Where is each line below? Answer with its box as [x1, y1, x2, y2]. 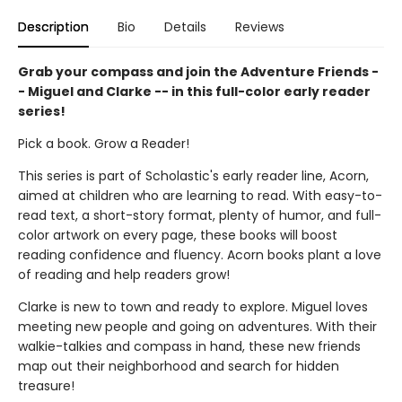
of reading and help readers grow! [18, 266, 230, 284]
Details [164, 18, 206, 36]
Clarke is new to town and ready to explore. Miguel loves [18, 298, 368, 316]
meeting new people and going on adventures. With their [18, 318, 377, 336]
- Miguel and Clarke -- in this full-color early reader [18, 83, 371, 100]
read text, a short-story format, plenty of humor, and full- [18, 206, 381, 224]
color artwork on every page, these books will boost [18, 226, 337, 244]
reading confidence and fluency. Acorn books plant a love [18, 246, 381, 264]
